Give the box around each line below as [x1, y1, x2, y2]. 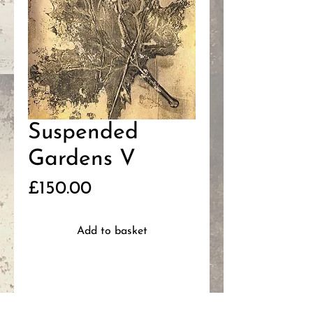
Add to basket [76, 226, 147, 237]
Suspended [28, 122, 138, 144]
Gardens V [28, 148, 136, 170]
